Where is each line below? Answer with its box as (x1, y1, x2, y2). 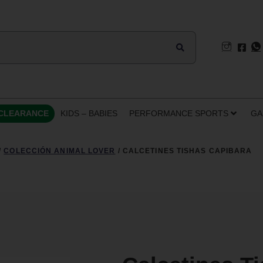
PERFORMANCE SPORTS (129, 108, 228, 118)
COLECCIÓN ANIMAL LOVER (4, 146, 116, 155)
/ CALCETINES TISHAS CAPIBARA (115, 146, 252, 155)
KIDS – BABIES (60, 108, 117, 118)
